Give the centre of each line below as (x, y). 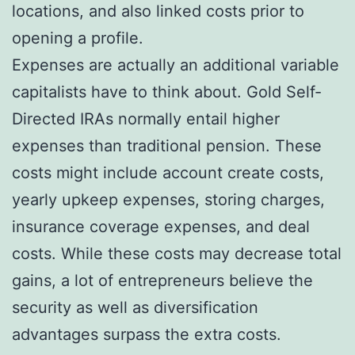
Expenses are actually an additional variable (176, 65)
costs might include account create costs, (168, 172)
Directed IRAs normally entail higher (146, 118)
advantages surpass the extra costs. (147, 334)
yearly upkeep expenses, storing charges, (168, 199)
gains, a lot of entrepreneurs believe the (162, 280)
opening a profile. (78, 38)
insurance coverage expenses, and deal (161, 226)
